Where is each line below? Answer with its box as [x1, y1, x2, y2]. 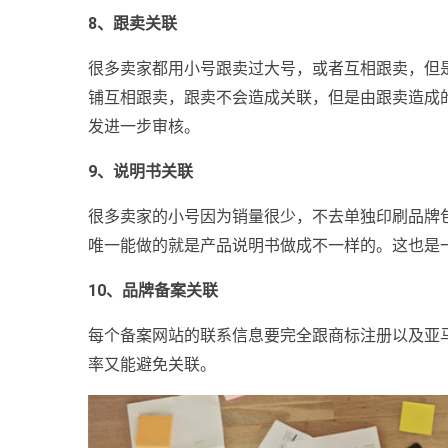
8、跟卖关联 [88, 13, 177, 33]
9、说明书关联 [88, 161, 193, 181]
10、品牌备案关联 [88, 280, 218, 300]
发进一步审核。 [88, 116, 200, 136]
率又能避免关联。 [88, 354, 216, 374]
